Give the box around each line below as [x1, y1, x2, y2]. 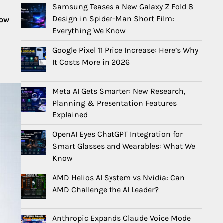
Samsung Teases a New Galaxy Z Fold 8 [52, 1, 193, 11]
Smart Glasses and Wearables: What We [52, 141, 195, 151]
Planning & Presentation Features [52, 98, 177, 108]
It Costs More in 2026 [52, 57, 130, 67]
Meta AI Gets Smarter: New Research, [52, 86, 185, 96]
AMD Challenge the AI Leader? [52, 184, 159, 194]
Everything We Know [52, 25, 126, 35]
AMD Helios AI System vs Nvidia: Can [52, 172, 185, 182]
